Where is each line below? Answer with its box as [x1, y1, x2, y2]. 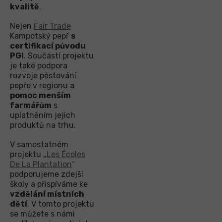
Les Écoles [47, 150, 85, 160]
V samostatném [10, 140, 68, 150]
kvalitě [10, 2, 39, 12]
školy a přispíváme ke [10, 179, 88, 189]
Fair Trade [34, 21, 71, 31]
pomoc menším [10, 91, 71, 101]
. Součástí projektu [24, 51, 94, 61]
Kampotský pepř [10, 31, 71, 41]
